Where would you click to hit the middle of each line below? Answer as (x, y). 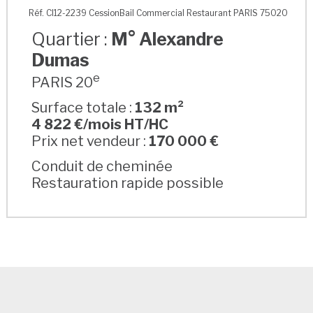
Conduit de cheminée (102, 166)
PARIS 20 (63, 82)
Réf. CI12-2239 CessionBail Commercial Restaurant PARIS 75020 (159, 13)
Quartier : (72, 39)
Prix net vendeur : (90, 141)
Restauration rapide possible (128, 183)
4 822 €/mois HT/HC (100, 124)
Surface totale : (83, 107)
